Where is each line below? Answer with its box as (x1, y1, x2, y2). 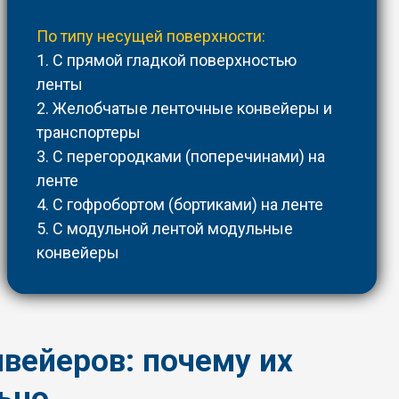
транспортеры (37, 123, 145, 142)
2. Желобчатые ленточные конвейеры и (37, 99, 333, 118)
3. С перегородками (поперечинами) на (37, 147, 326, 167)
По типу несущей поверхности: (37, 27, 266, 46)
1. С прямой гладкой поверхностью (37, 51, 297, 70)
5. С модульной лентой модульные (37, 219, 294, 239)
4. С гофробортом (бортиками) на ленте (37, 195, 328, 215)
